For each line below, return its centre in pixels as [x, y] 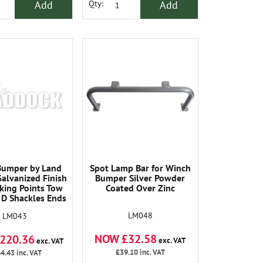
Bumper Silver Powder [140, 178]
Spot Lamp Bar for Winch [140, 168]
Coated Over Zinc [140, 188]
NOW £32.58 [126, 239]
